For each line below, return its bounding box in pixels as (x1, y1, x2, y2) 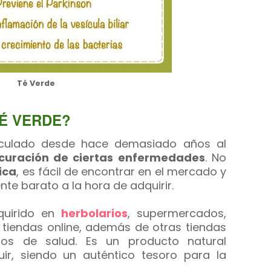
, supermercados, (128, 206, 226, 221)
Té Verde (16, 78, 55, 88)
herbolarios (61, 206, 128, 221)
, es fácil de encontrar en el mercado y (16, 164, 227, 179)
